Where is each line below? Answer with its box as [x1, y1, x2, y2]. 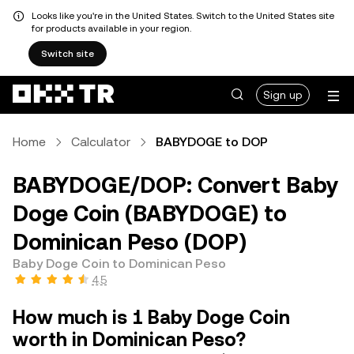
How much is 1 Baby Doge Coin [13, 307, 290, 329]
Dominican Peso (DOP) [13, 229, 247, 254]
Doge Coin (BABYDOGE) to [13, 201, 287, 226]
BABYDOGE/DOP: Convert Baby [13, 172, 338, 198]
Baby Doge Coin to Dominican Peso [13, 256, 226, 271]
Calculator [71, 134, 130, 149]
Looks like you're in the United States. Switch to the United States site [32, 10, 334, 21]
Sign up [263, 88, 303, 101]
